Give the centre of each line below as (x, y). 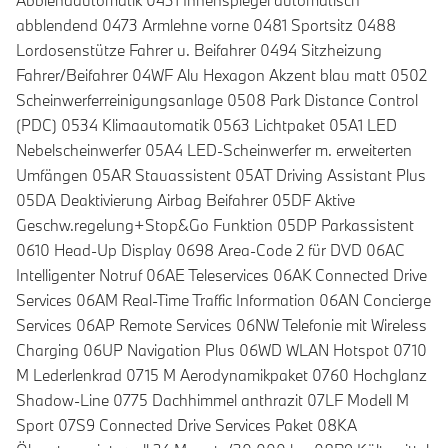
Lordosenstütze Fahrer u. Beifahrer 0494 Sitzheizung (199, 50)
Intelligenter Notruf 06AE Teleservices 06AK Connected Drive (221, 275)
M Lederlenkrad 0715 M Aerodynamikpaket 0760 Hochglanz (221, 375)
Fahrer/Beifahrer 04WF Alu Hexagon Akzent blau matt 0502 (221, 75)
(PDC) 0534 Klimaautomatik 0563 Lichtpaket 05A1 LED (206, 125)
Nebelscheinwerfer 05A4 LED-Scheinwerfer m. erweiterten (214, 150)
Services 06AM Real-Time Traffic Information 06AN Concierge (223, 300)
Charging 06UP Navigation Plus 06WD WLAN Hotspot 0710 (221, 350)
